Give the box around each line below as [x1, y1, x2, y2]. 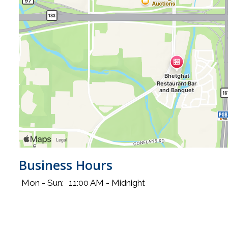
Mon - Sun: [21, 177, 64, 188]
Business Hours [19, 156, 112, 174]
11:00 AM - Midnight [68, 177, 145, 188]
